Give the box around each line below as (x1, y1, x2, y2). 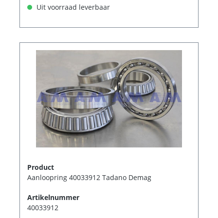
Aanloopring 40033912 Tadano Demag (27, 172, 151, 182)
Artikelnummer (27, 192, 79, 202)
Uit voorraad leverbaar (35, 2, 110, 12)
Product (27, 162, 54, 172)
